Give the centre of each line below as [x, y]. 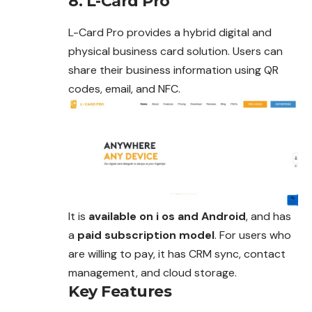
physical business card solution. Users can [175, 51]
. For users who [253, 235]
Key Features [120, 292]
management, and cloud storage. [153, 273]
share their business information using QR [173, 70]
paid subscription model [146, 235]
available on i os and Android [167, 217]
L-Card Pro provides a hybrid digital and [170, 32]
